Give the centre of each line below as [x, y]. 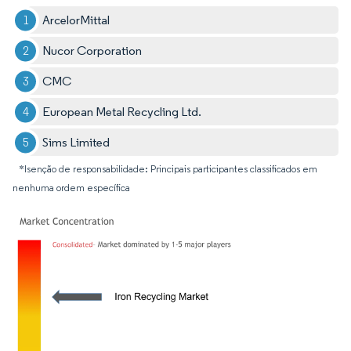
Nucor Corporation [92, 51]
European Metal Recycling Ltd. [122, 112]
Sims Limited [76, 143]
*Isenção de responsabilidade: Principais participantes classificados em [168, 169]
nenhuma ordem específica [71, 188]
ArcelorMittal [76, 20]
